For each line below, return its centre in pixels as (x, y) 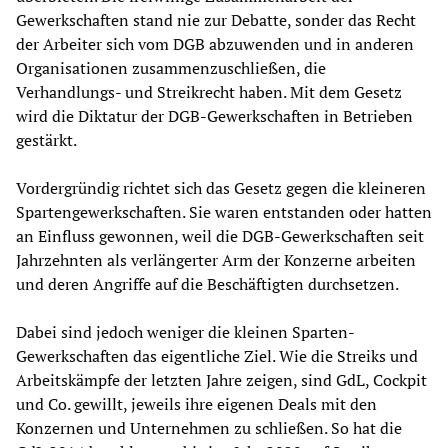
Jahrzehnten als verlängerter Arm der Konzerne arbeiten (216, 260)
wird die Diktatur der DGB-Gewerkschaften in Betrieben (214, 116)
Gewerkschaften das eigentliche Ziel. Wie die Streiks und (217, 356)
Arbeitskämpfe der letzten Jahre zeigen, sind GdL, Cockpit (221, 380)
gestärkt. (46, 140)
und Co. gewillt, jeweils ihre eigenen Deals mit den (196, 404)
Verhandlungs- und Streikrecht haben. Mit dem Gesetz (209, 92)
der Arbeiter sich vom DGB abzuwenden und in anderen (215, 44)
